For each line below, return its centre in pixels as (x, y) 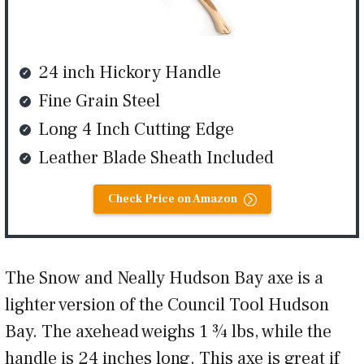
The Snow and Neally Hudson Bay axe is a (164, 277)
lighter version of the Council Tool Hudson (167, 304)
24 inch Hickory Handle (130, 72)
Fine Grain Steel (99, 100)
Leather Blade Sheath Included (156, 157)
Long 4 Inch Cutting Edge (136, 129)
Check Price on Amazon (172, 199)
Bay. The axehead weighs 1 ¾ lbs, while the (168, 331)
